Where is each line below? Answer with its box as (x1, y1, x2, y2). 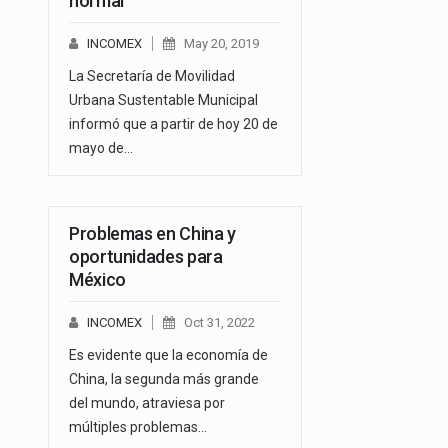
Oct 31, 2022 (184, 314, 255, 330)
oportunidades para (69, 245, 223, 267)
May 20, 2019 (184, 35, 259, 51)
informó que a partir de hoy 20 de (69, 115, 278, 132)
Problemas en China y (69, 222, 236, 244)
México (69, 268, 126, 290)
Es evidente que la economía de (69, 346, 268, 363)
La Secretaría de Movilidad (69, 67, 235, 84)
